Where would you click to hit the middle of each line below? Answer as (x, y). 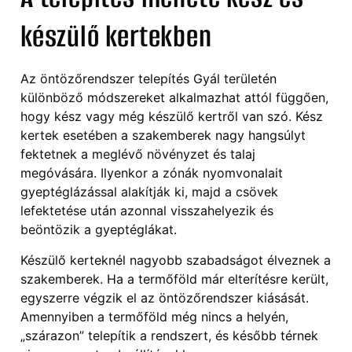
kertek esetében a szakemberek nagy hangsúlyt (163, 136)
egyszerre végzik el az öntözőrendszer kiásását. (165, 297)
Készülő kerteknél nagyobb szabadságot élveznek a (176, 260)
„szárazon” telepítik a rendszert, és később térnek (169, 335)
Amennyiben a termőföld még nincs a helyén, (154, 316)
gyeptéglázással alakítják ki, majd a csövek (149, 192)
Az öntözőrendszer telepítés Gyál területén (148, 79)
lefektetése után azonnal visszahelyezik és (147, 211)
